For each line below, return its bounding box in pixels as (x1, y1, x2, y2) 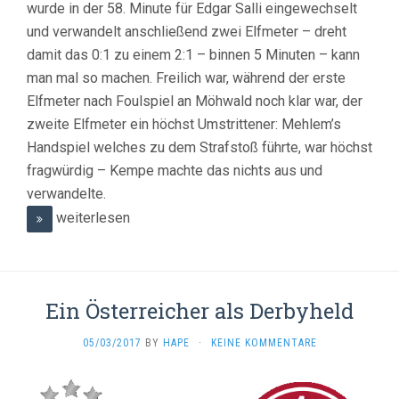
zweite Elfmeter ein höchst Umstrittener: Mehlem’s (27, 116, 341, 134)
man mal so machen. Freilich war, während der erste (27, 69, 346, 87)
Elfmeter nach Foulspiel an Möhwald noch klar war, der (27, 93, 362, 110)
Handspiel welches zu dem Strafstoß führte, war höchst (27, 139, 372, 157)
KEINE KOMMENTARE (210, 337, 317, 350)
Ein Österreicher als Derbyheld (45, 297, 354, 326)
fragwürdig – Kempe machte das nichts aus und (27, 162, 322, 180)
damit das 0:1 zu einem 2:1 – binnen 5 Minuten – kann (27, 46, 360, 64)
